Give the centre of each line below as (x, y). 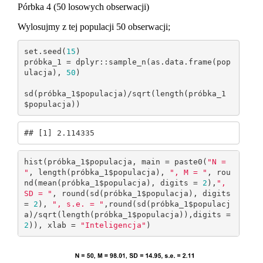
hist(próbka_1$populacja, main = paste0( (115, 161)
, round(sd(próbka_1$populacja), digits (141, 193)
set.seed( (45, 51)
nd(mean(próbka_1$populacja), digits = (113, 183)
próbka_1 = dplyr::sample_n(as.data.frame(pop (127, 62)
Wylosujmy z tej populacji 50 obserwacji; (94, 27)
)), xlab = (54, 225)
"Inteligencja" (113, 225)
